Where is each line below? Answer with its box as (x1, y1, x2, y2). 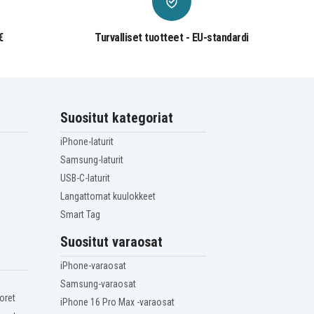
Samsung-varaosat (60, 278, 137, 290)
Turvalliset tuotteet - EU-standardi (95, 31, 249, 45)
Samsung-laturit (60, 154, 124, 166)
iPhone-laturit (60, 136, 114, 148)
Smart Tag (60, 209, 101, 221)
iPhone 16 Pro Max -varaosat (60, 296, 175, 308)
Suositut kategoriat (60, 109, 174, 127)
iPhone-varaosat (60, 260, 127, 272)
